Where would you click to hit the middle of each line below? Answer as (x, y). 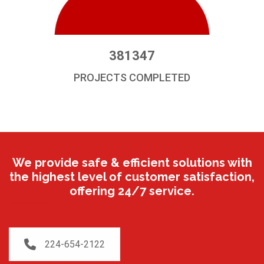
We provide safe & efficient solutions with (132, 163)
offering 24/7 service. (132, 191)
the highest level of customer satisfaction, (132, 177)
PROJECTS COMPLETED (132, 78)
